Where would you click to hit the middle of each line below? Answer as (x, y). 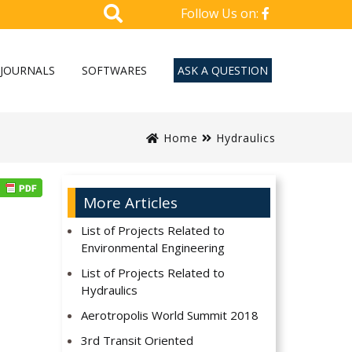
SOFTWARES (114, 70)
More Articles (130, 203)
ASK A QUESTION (223, 70)
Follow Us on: (221, 13)
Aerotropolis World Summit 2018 (170, 315)
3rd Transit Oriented (137, 341)
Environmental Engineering (153, 248)
